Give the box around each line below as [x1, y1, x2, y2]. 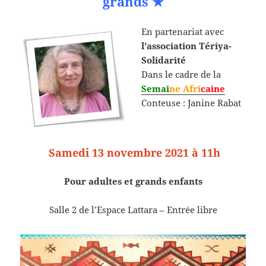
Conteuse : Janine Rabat [141, 97, 242, 109]
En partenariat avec [141, 26, 224, 38]
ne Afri [169, 83, 201, 95]
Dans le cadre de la [141, 68, 221, 81]
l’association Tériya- [141, 40, 232, 52]
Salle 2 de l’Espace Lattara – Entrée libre [49, 203, 217, 216]
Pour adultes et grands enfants [64, 175, 202, 187]
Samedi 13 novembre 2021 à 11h [49, 145, 220, 160]
